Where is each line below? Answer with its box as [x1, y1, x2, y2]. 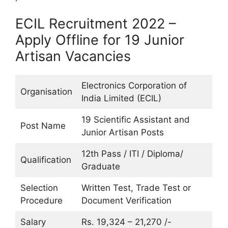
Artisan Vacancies [15, 48, 131, 65]
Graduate [81, 161, 120, 172]
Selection [20, 183, 58, 193]
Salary [20, 217, 46, 227]
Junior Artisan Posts [81, 127, 164, 137]
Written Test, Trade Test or [81, 183, 191, 193]
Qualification [20, 155, 71, 165]
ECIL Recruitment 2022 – [15, 15, 176, 32]
